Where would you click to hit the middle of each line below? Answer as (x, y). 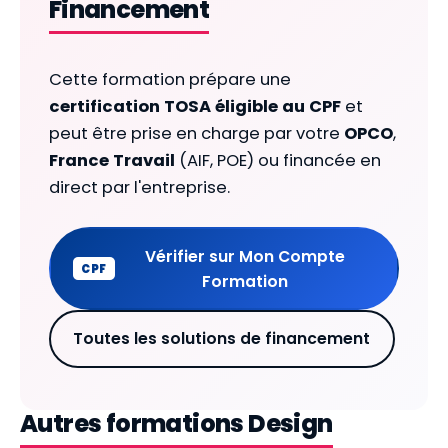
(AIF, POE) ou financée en (277, 161)
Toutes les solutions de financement (222, 339)
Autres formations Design (176, 423)
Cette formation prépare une (169, 80)
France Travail (111, 161)
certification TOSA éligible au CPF (194, 107)
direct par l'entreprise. (139, 188)
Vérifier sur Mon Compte (244, 256)
